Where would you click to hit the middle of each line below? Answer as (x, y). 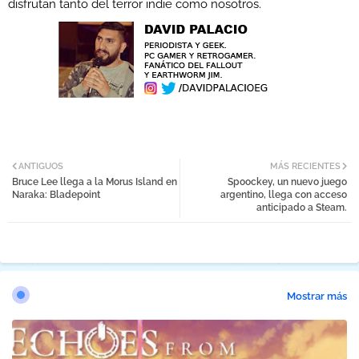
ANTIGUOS (41, 167)
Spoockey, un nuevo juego (287, 182)
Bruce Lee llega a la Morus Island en (95, 182)
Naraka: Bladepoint (56, 195)
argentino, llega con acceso (284, 195)
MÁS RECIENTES (305, 167)
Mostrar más (317, 296)
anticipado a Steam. (302, 208)
